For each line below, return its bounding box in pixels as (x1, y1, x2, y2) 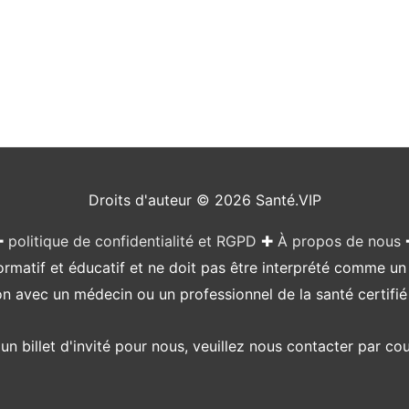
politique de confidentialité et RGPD (8, 231, 257, 250)
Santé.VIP (255, 190, 321, 209)
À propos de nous (278, 231, 401, 250)
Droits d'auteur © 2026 (88, 190, 256, 209)
